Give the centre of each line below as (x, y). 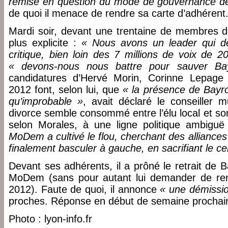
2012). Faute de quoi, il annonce (84, 189)
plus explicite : (45, 43)
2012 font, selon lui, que (66, 90)
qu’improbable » (46, 101)
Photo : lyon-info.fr (50, 219)
